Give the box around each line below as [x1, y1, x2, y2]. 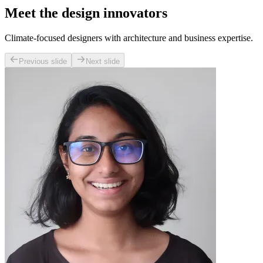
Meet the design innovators [5, 5, 167, 21]
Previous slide [19, 57, 67, 66]
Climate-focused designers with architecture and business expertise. [5, 33, 253, 43]
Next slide [86, 57, 120, 66]
